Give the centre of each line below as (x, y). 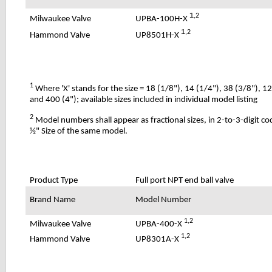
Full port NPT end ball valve (185, 180)
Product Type (54, 180)
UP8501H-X (158, 35)
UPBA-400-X (160, 224)
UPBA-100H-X (163, 19)
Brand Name (53, 200)
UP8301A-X (158, 239)
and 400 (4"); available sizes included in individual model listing (144, 100)
